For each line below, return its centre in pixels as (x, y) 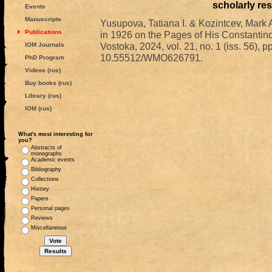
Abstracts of (46, 148)
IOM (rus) (38, 108)
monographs (46, 154)
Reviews (42, 218)
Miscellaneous (49, 228)
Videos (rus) (42, 70)
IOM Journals (44, 45)
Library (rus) (43, 96)
